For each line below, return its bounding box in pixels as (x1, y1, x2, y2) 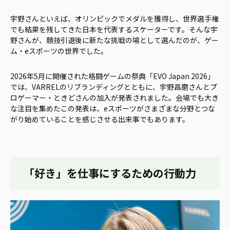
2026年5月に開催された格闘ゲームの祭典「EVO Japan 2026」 (10, 71, 215, 82)
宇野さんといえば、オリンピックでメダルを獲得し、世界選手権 (10, 13, 219, 24)
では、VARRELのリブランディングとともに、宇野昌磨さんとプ (10, 82, 217, 92)
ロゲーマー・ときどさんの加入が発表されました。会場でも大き (10, 92, 219, 103)
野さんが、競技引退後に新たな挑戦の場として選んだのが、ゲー (10, 35, 219, 46)
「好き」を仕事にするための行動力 (24, 165, 197, 181)
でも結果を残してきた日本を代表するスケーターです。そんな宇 (10, 24, 218, 35)
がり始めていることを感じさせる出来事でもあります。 (10, 114, 189, 125)
